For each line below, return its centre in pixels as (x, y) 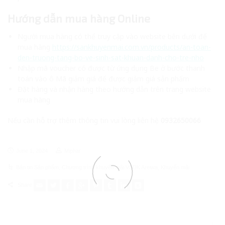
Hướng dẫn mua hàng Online (79, 18)
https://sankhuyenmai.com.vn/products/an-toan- (132, 47)
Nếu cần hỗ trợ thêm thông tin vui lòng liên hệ (83, 120)
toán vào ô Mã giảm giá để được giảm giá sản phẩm (103, 78)
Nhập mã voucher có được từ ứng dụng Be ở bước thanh (111, 68)
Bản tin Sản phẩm (37, 167)
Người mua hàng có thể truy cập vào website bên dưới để (112, 36)
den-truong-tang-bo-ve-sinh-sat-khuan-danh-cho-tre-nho (111, 57)
